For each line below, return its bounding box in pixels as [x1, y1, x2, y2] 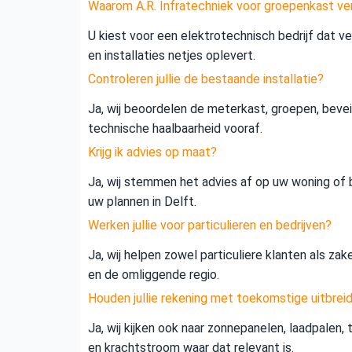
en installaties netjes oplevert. [88, 48, 255, 64]
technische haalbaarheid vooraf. [88, 121, 262, 137]
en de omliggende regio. [88, 267, 219, 283]
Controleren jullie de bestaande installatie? [88, 71, 324, 87]
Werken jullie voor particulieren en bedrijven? [88, 218, 332, 233]
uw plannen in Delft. [88, 194, 196, 210]
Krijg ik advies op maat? [88, 145, 217, 160]
